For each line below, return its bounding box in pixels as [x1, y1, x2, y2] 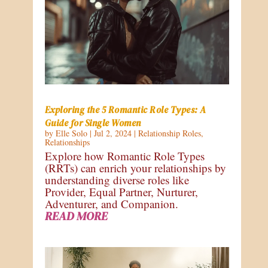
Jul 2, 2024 [93, 127, 132, 139]
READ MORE [44, 208, 108, 224]
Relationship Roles [138, 127, 201, 139]
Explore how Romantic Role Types [44, 148, 205, 163]
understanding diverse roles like [44, 172, 189, 187]
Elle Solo [55, 127, 87, 139]
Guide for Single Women [44, 116, 141, 129]
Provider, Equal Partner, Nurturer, [44, 184, 198, 199]
